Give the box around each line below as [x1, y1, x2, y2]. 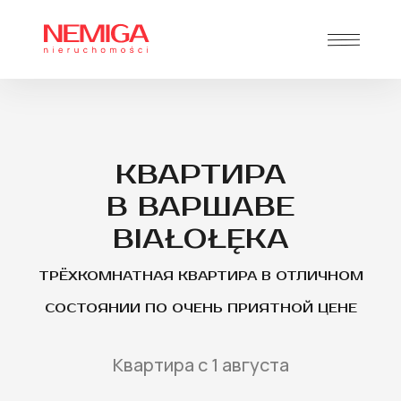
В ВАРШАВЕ [107, 191, 294, 224]
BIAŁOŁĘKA [112, 223, 289, 256]
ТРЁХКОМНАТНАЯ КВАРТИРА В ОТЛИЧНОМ [38, 269, 363, 284]
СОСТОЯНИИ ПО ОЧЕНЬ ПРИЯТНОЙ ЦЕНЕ [44, 301, 357, 316]
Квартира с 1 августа [112, 353, 289, 377]
